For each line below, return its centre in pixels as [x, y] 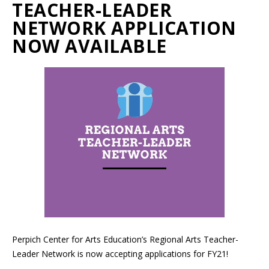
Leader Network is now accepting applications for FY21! [120, 254]
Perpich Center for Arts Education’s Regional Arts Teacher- [125, 239]
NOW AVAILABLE [89, 46]
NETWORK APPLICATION [124, 28]
